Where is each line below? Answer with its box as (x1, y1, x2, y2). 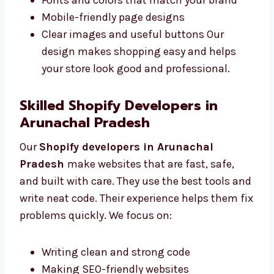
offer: (20, 13, 46, 28)
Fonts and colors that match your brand (42, 67, 237, 81)
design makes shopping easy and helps (42, 119, 236, 133)
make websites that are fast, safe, (67, 231, 234, 245)
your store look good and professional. (42, 136, 230, 150)
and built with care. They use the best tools (20, 248, 230, 262)
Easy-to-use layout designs (42, 50, 176, 64)
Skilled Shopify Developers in (20, 169, 218, 190)
